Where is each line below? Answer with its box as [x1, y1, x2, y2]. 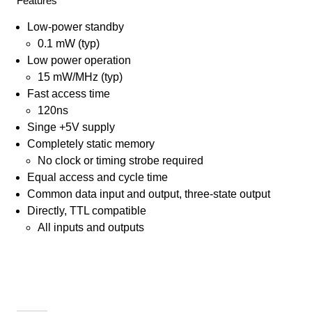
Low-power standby [27, 20, 124, 33]
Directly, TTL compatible [27, 204, 146, 217]
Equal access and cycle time [27, 171, 168, 183]
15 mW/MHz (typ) [38, 70, 123, 83]
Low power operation [27, 54, 131, 66]
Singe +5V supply [27, 120, 115, 133]
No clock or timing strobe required [38, 154, 203, 166]
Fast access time [27, 87, 110, 100]
